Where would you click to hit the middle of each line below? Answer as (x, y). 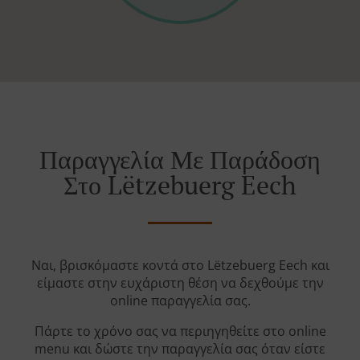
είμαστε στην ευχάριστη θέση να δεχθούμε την (180, 283)
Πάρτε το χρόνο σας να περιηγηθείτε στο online (180, 331)
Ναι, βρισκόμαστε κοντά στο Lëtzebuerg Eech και (180, 266)
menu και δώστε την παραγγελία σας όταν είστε (180, 349)
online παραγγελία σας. (180, 301)
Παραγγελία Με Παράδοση (180, 160)
